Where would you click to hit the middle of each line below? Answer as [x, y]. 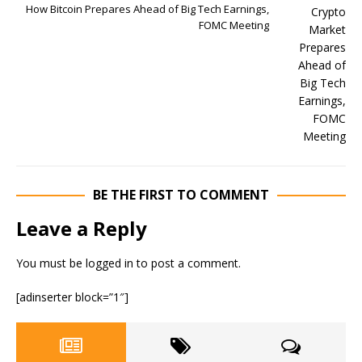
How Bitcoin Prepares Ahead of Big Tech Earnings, [147, 9]
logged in [109, 263]
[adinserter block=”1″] [72, 297]
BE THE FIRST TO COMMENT [181, 195]
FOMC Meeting [234, 25]
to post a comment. [187, 263]
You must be [51, 263]
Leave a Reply [82, 229]
